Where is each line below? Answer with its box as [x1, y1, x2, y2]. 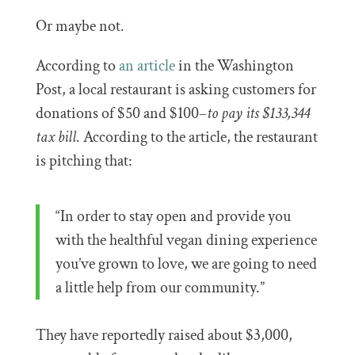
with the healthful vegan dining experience [55, 230, 317, 250]
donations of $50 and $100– [35, 103, 207, 124]
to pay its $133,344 [206, 103, 310, 124]
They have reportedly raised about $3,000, [35, 325, 292, 345]
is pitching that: [35, 151, 132, 171]
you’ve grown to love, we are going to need [55, 254, 317, 274]
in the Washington [174, 55, 294, 76]
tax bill [35, 127, 76, 147]
